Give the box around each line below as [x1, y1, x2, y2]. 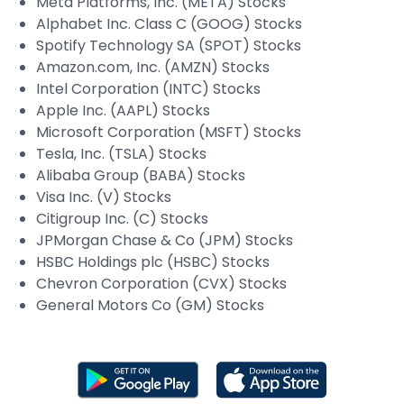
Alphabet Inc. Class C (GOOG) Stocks [36, 14, 302, 34]
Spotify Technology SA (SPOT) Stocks [36, 35, 301, 56]
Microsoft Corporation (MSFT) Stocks [36, 122, 301, 142]
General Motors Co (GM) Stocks [36, 295, 264, 316]
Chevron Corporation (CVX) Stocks [36, 273, 287, 294]
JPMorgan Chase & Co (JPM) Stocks [36, 230, 293, 251]
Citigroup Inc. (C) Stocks [36, 208, 208, 229]
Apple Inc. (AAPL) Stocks [36, 100, 210, 121]
